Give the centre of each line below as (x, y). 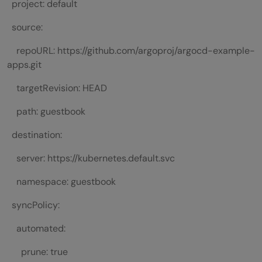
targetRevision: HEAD (57, 88)
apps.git (24, 64)
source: (25, 27)
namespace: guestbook (61, 181)
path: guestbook (46, 111)
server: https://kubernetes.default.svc (91, 158)
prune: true (37, 251)
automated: (36, 228)
